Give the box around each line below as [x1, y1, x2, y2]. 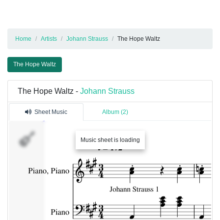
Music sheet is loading [80, 137, 140, 144]
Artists [41, 35, 57, 43]
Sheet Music [34, 109, 67, 116]
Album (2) [102, 109, 128, 116]
